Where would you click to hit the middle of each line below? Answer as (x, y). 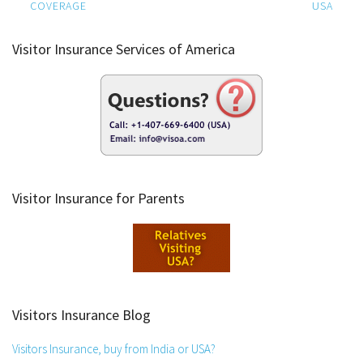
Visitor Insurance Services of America (124, 49)
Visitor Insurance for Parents (98, 198)
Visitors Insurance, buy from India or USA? (114, 348)
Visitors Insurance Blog (81, 314)
